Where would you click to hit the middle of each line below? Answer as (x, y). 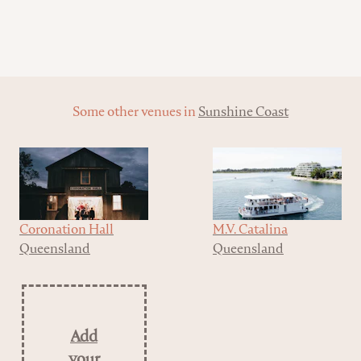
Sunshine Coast (243, 112)
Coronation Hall (66, 230)
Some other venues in (135, 112)
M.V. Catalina (250, 230)
